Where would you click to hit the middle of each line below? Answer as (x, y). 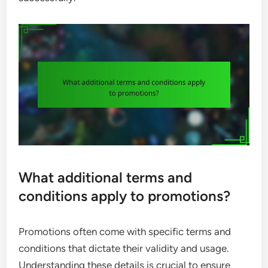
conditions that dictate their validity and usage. (124, 248)
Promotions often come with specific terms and (125, 231)
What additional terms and (106, 177)
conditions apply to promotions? (125, 196)
